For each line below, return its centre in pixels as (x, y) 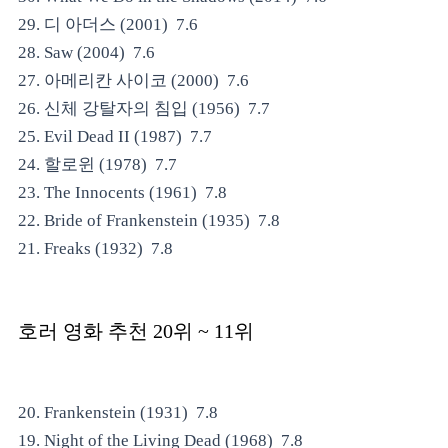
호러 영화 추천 (83, 331)
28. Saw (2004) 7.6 (88, 52)
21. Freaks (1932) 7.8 (97, 248)
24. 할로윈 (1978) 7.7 (99, 164)
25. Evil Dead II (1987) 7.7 (117, 136)
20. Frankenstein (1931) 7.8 (120, 412)
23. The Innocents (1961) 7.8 (124, 192)
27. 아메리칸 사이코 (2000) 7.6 (135, 80)
